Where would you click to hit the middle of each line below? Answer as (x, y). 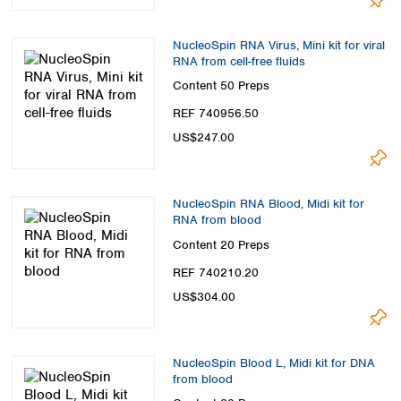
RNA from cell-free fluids (239, 61)
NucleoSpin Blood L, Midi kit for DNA (274, 363)
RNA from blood (217, 220)
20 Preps (245, 244)
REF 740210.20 (216, 272)
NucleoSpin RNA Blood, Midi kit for (269, 204)
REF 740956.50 (216, 114)
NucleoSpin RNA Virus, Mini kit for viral (279, 45)
